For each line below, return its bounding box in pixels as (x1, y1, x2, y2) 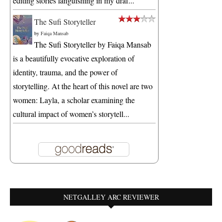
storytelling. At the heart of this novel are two (13, 81, 153, 92)
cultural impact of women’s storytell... (13, 109, 129, 119)
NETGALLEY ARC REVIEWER (63, 192, 159, 202)
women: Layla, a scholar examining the (13, 95, 135, 106)
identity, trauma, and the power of (13, 67, 117, 78)
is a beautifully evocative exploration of (13, 53, 134, 64)
